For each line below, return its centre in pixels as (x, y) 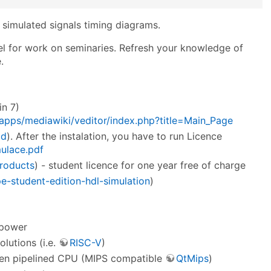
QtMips (192, 258)
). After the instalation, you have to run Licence (114, 136)
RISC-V (86, 242)
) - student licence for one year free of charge (140, 165)
